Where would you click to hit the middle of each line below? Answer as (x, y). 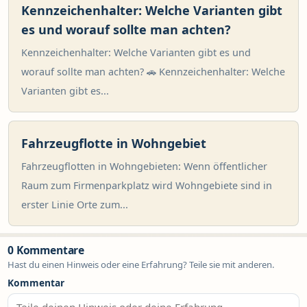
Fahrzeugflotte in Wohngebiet (114, 143)
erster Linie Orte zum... (75, 205)
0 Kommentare (46, 250)
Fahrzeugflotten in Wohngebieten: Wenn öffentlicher (144, 166)
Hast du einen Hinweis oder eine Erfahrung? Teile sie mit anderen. (141, 265)
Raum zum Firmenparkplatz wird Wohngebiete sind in (147, 185)
